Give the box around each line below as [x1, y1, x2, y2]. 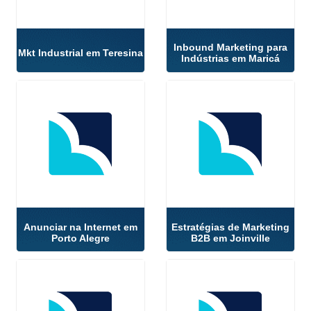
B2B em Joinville [190, 232, 270, 244]
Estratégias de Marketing [171, 221, 289, 233]
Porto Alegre [51, 232, 110, 244]
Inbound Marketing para [173, 42, 287, 53]
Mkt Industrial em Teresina [18, 47, 144, 59]
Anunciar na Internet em [24, 221, 138, 233]
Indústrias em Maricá [180, 53, 280, 65]
